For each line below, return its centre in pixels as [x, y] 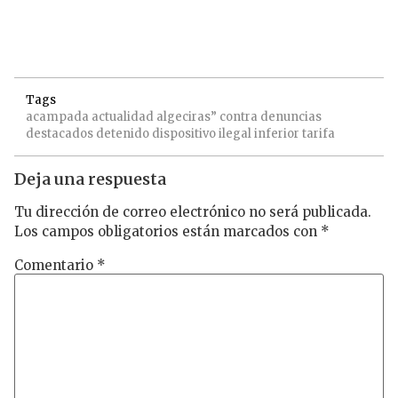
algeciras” [187, 117]
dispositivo [184, 134]
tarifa [318, 134]
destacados [60, 134]
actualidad [123, 117]
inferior [277, 134]
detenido [123, 134]
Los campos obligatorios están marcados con [167, 231]
